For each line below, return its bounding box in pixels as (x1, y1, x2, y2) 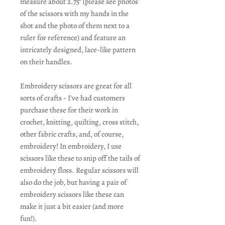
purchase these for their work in (20, 105, 118, 115)
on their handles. (20, 57, 72, 67)
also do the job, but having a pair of (20, 177, 127, 187)
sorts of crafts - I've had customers (20, 93, 125, 103)
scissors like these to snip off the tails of (20, 153, 140, 163)
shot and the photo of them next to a (20, 21, 130, 31)
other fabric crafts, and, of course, (20, 129, 124, 139)
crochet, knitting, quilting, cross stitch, (20, 117, 139, 127)
